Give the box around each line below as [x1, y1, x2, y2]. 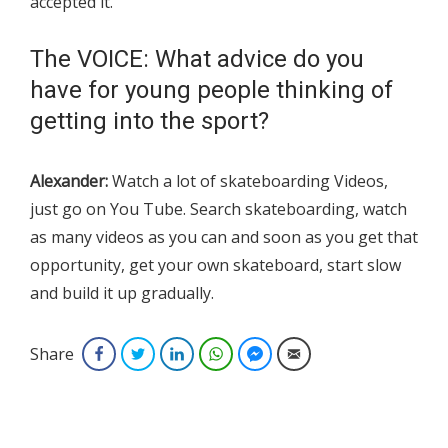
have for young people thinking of [30, 76, 393, 105]
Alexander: [30, 170, 108, 193]
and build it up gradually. [30, 282, 214, 305]
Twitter [153, 345, 192, 363]
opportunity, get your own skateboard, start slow [30, 254, 401, 277]
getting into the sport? [30, 107, 269, 136]
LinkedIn [192, 345, 239, 363]
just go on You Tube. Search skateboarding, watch [30, 198, 407, 221]
